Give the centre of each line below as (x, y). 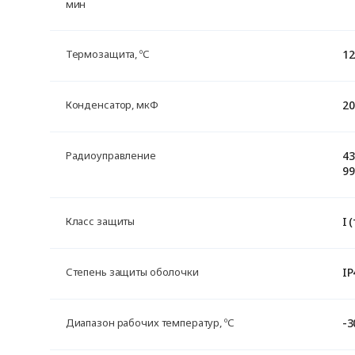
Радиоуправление (111, 155)
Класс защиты (100, 221)
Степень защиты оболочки (132, 272)
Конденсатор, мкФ (112, 105)
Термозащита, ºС (107, 54)
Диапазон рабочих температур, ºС (150, 323)
